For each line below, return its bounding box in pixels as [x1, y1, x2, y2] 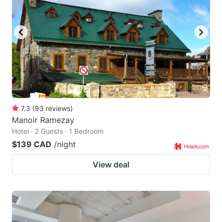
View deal [93, 160, 129, 170]
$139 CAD [12, 139, 52, 150]
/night [54, 139, 76, 150]
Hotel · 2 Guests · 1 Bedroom [12, 127, 104, 136]
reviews [46, 104, 70, 113]
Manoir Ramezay [12, 115, 74, 125]
